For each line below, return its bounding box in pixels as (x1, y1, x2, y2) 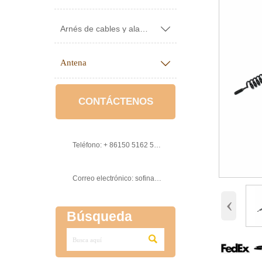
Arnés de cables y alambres (140, 23, 149, 33)
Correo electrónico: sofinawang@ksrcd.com (154, 174, 161, 182)
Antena (60, 58, 87, 68)
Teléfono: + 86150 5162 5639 (153, 140, 161, 149)
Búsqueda (66, 209, 132, 225)
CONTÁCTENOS (78, 96, 153, 108)
